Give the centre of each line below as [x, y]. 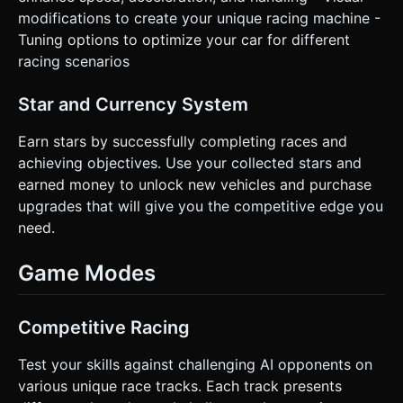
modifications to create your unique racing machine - [199, 18]
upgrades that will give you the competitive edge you [201, 206]
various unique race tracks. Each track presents [180, 385]
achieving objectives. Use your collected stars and [190, 163]
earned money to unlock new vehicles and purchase [195, 185]
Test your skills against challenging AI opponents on [195, 364]
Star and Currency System [133, 105]
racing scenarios [74, 62]
